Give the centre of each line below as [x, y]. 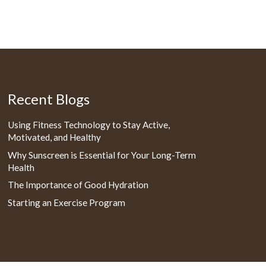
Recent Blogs [49, 99]
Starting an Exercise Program [67, 202]
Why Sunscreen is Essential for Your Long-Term [102, 155]
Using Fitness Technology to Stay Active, [89, 125]
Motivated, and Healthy [55, 137]
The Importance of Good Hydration [78, 185]
